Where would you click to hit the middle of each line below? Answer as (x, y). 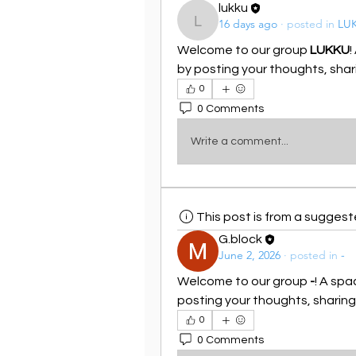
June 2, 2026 (250, 255)
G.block (240, 239)
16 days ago (248, 24)
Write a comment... (240, 141)
